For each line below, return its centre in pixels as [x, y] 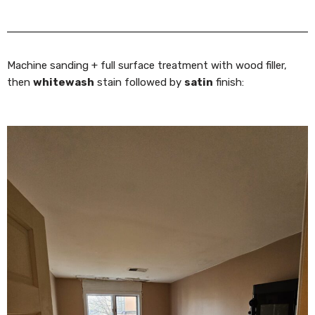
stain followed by [139, 82]
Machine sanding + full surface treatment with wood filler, [147, 65]
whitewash [64, 82]
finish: [229, 82]
